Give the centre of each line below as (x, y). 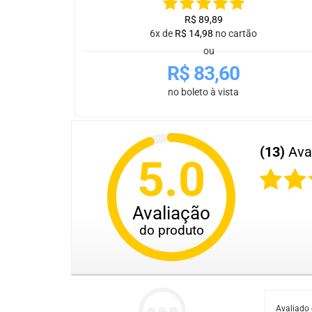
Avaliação (171, 213)
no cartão (236, 34)
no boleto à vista (203, 92)
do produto (171, 230)
